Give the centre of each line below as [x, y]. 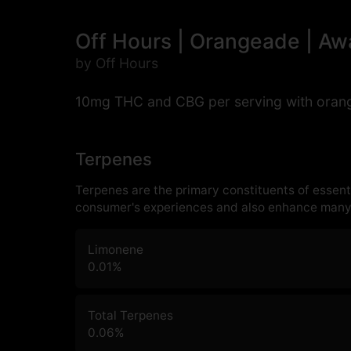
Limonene [116, 250]
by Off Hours [117, 63]
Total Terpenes [130, 316]
